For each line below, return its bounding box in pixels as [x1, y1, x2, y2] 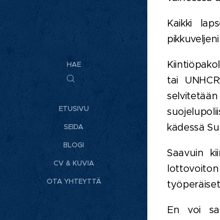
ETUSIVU [58, 104, 89, 113]
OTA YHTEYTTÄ [46, 177, 101, 186]
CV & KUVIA [53, 159, 94, 168]
